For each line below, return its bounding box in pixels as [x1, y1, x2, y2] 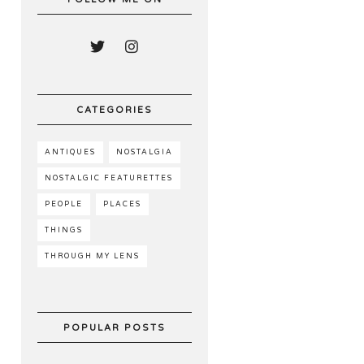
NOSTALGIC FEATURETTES [45, 174, 173, 183]
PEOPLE [45, 200, 83, 209]
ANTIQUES [45, 148, 96, 157]
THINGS [45, 226, 83, 235]
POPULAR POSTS [63, 323, 166, 333]
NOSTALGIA [116, 148, 173, 157]
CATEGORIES [76, 105, 153, 115]
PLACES [103, 200, 141, 209]
